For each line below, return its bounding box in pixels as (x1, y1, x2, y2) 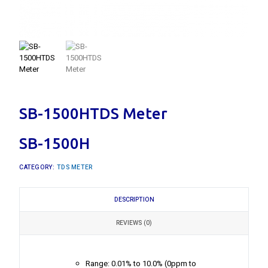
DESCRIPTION (114, 194, 154, 204)
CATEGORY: (19, 163, 57, 172)
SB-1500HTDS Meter (19, 104, 168, 122)
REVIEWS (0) (116, 218, 152, 228)
